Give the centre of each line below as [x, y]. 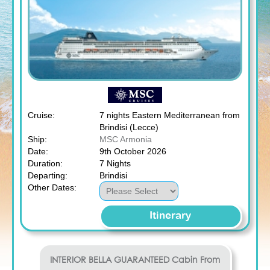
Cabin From [196, 260]
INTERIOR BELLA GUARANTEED [110, 260]
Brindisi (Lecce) [129, 127]
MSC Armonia [125, 139]
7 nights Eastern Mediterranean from [169, 115]
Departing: [48, 175]
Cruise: [41, 115]
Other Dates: [52, 187]
